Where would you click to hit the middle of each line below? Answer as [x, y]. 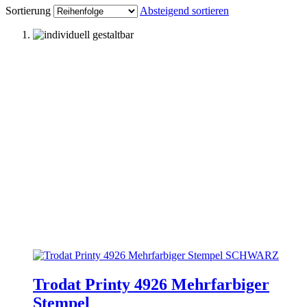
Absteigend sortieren [184, 10]
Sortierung [28, 10]
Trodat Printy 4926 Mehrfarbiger [151, 284]
